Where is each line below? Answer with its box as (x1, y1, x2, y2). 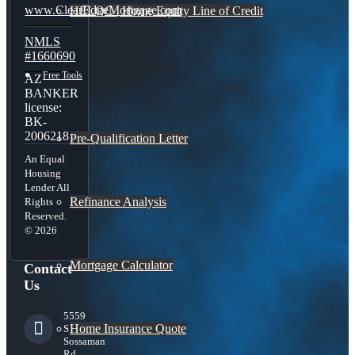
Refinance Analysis (70, 195, 166, 208)
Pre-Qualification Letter (70, 132, 188, 145)
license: (25, 101, 63, 115)
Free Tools (43, 70, 82, 81)
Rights (25, 196, 54, 208)
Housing (25, 167, 62, 180)
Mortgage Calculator (70, 258, 173, 272)
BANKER (25, 86, 79, 101)
